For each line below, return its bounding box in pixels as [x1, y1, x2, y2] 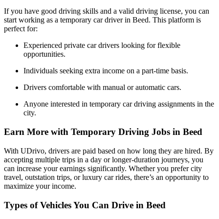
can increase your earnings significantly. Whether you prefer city [4, 164, 202, 173]
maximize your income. [4, 181, 76, 190]
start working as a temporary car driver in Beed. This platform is [4, 16, 201, 24]
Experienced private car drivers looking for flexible [23, 41, 180, 50]
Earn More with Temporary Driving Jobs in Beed [4, 127, 202, 137]
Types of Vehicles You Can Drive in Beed [4, 199, 166, 210]
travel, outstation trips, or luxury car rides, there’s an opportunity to [4, 173, 209, 181]
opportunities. [23, 50, 66, 59]
